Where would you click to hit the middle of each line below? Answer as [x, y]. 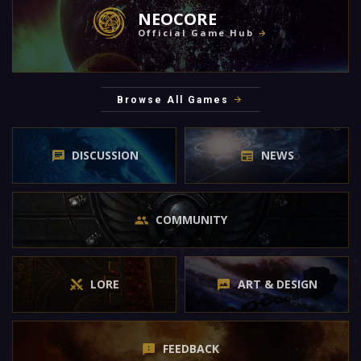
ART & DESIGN [277, 284]
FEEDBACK [191, 348]
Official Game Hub [195, 32]
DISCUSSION [105, 155]
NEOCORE [177, 19]
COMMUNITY [191, 219]
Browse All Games [173, 100]
